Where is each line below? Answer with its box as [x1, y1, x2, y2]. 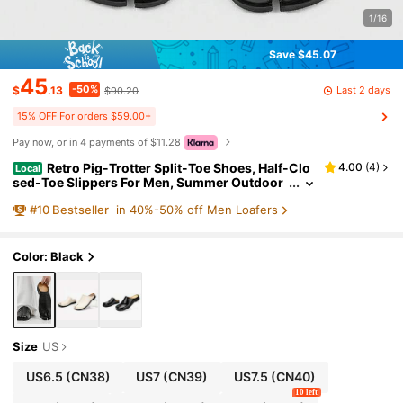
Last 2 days [336, 84, 390, 97]
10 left [295, 387, 318, 397]
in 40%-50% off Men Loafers [115, 202, 278, 218]
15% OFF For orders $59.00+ [17, 110, 152, 123]
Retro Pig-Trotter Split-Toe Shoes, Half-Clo [47, 159, 310, 175]
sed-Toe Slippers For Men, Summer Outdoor [13, 174, 284, 190]
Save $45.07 [268, 47, 336, 61]
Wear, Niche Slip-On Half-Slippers [13, 188, 221, 204]
